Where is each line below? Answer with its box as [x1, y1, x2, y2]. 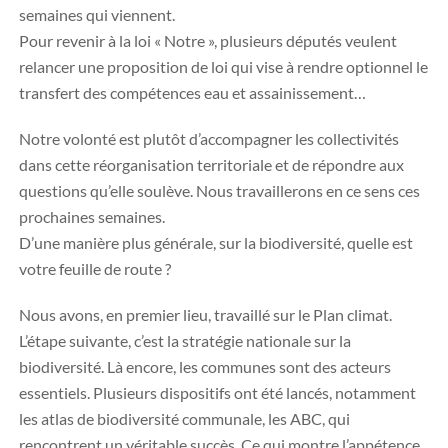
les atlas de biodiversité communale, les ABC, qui [19, 409, 350, 428]
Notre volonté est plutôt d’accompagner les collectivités [19, 129, 399, 148]
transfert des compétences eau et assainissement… [19, 83, 366, 102]
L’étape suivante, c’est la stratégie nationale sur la [19, 331, 351, 350]
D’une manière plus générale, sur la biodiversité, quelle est [19, 233, 413, 252]
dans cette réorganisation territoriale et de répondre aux [19, 155, 404, 174]
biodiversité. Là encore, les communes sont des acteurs [19, 357, 391, 376]
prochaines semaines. [19, 207, 165, 226]
